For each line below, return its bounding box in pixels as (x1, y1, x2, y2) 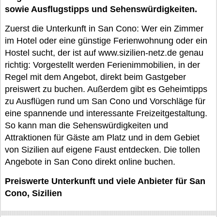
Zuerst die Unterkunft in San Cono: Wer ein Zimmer (5, 24, 203, 33)
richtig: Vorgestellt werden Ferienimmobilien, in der (5, 60, 200, 70)
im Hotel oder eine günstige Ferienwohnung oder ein (5, 36, 207, 46)
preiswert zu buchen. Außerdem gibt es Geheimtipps (5, 84, 207, 94)
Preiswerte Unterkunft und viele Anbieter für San (5, 176, 205, 186)
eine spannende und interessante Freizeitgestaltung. (5, 108, 207, 118)
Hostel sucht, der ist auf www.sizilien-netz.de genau (5, 48, 203, 58)
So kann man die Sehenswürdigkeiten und (5, 121, 168, 130)
